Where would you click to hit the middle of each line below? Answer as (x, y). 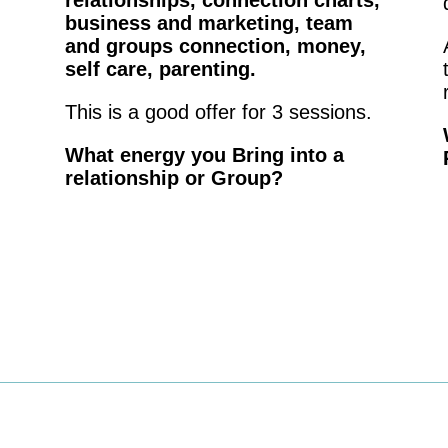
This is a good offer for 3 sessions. (218, 112)
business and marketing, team (208, 23)
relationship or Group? (173, 178)
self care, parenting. (160, 69)
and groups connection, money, (215, 46)
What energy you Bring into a (204, 155)
